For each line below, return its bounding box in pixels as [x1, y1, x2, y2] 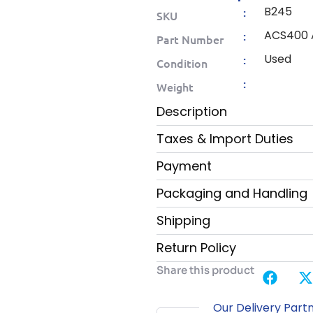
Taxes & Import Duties [156, 130, 293, 148]
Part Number [156, 31, 224, 48]
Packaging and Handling [156, 184, 307, 203]
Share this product [156, 263, 254, 277]
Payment [156, 157, 212, 175]
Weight [156, 79, 194, 95]
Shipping [156, 212, 210, 230]
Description [156, 103, 227, 121]
